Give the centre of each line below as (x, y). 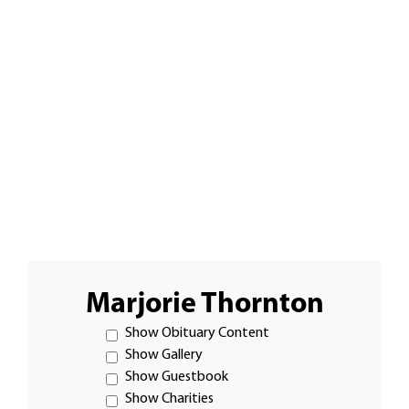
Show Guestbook (176, 377)
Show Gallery (163, 355)
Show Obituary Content (197, 333)
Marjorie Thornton (204, 304)
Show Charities (169, 399)
